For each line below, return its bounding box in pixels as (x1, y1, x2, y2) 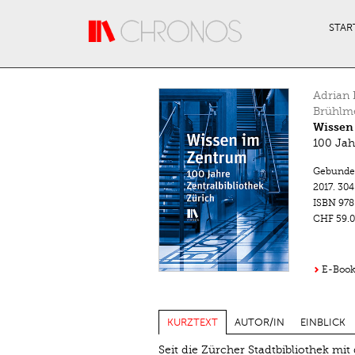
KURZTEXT (166, 317, 218, 328)
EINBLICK (300, 317, 345, 328)
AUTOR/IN (234, 317, 284, 328)
